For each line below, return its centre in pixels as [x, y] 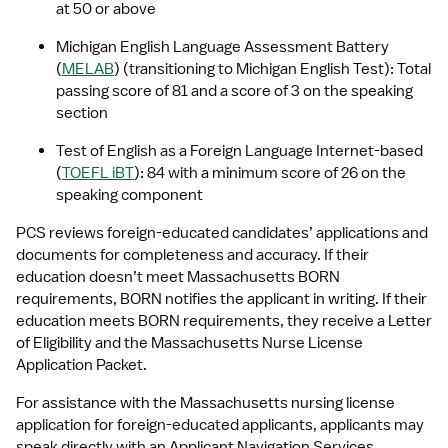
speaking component [129, 195]
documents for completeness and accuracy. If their [192, 255]
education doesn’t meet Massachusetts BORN [178, 277]
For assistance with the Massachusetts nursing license [205, 403]
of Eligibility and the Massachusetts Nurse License [189, 343]
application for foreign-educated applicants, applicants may [220, 425]
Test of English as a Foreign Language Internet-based [239, 151]
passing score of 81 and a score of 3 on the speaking [234, 91]
